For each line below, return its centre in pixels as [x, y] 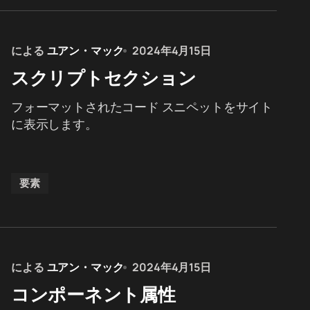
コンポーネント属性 [93, 294]
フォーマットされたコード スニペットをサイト [142, 107]
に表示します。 [54, 124]
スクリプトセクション [104, 77]
